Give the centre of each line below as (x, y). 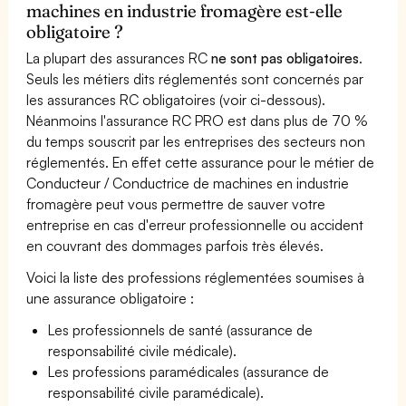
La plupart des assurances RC (119, 58)
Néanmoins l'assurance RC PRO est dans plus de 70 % (198, 120)
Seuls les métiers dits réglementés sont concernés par (195, 78)
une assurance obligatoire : (111, 298)
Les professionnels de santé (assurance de (181, 329)
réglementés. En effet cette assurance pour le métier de (201, 162)
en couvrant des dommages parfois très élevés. (175, 245)
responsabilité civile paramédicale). (156, 392)
